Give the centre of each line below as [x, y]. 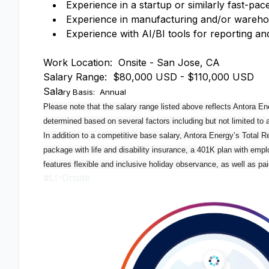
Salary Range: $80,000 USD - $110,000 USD [149, 77]
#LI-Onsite [67, 178]
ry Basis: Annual [95, 92]
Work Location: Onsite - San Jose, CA [131, 62]
